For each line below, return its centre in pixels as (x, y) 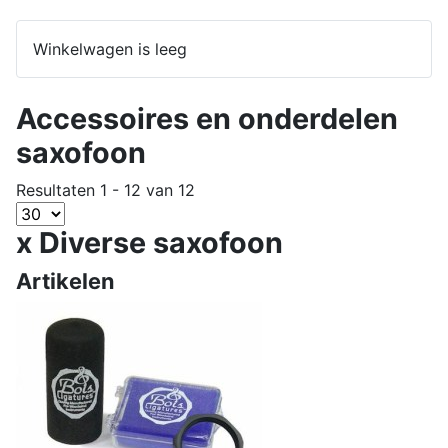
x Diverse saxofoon (149, 242)
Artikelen (65, 281)
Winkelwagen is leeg (110, 49)
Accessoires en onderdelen (207, 118)
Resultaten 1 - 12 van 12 (105, 190)
